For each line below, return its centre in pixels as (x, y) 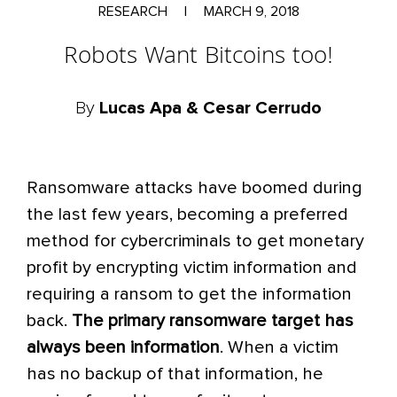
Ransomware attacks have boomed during (195, 188)
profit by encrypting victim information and (192, 268)
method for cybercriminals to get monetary (195, 241)
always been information (123, 347)
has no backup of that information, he (175, 374)
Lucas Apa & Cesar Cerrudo (210, 108)
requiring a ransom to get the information (189, 294)
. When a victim (279, 347)
